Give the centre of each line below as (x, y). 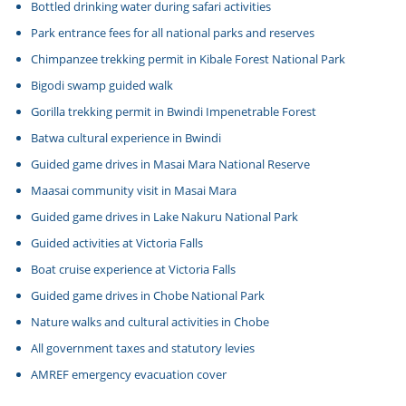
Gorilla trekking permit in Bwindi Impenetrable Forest (174, 111)
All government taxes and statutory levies (143, 348)
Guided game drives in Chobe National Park (148, 295)
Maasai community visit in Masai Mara (134, 190)
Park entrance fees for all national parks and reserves (173, 33)
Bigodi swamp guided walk (102, 85)
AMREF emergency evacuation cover (129, 374)
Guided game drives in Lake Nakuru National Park (165, 217)
